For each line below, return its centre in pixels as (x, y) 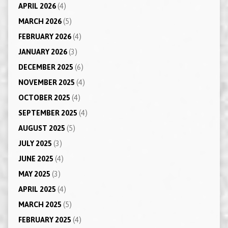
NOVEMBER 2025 (46, 82)
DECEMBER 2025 (46, 67)
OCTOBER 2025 (44, 97)
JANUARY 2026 (42, 52)
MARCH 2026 (40, 21)
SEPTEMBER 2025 (48, 113)
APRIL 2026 (37, 6)
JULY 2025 (35, 143)
